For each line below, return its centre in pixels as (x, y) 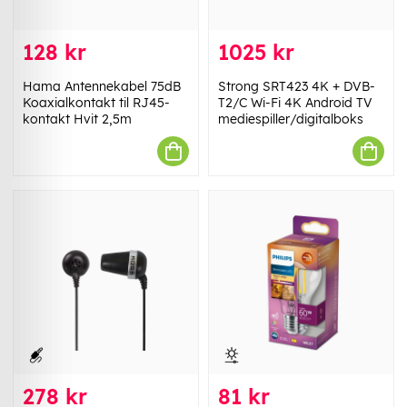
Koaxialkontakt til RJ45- (96, 103)
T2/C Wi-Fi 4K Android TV (295, 103)
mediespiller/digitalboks (291, 119)
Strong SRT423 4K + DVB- (297, 87)
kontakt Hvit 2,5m (77, 119)
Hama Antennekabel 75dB (102, 87)
